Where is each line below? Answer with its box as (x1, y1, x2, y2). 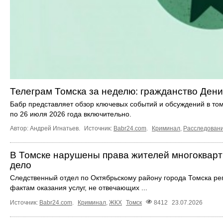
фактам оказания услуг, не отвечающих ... (10, 184, 147, 192)
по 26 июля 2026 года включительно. (10, 110, 131, 118)
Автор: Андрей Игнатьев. (10, 125, 82, 132)
